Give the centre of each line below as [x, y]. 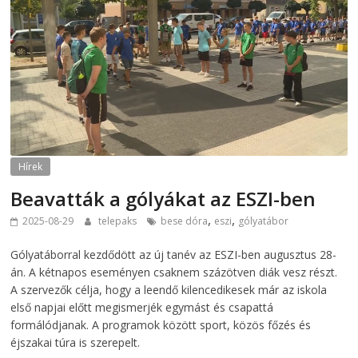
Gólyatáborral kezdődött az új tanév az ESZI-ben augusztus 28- [174, 254]
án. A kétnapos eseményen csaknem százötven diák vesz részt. [174, 272]
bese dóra [185, 221]
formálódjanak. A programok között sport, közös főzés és [161, 324]
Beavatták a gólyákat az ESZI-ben [163, 198]
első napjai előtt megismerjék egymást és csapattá [142, 307]
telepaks [119, 221]
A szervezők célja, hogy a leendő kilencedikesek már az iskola [169, 289]
